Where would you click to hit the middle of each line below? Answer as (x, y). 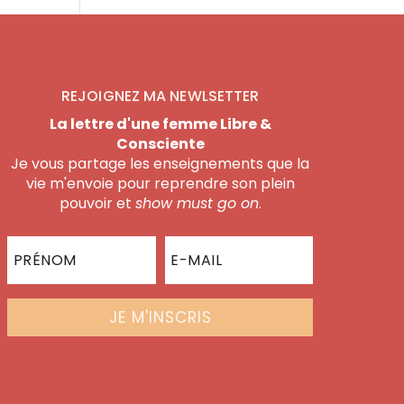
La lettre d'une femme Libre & (160, 124)
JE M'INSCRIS (160, 317)
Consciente (160, 143)
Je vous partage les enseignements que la (161, 163)
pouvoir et (97, 203)
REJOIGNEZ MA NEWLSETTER (161, 96)
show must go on (197, 203)
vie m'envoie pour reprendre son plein (160, 183)
